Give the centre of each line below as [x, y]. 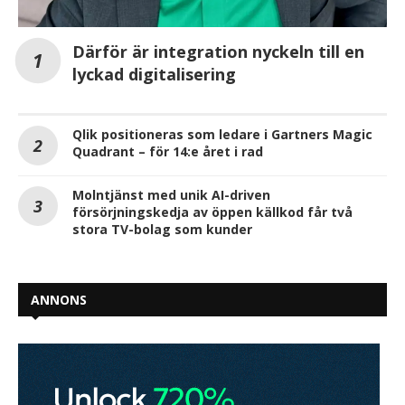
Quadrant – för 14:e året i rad [168, 151]
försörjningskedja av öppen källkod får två [212, 212]
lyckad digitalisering [154, 74]
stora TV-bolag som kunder [162, 229]
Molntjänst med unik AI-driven [171, 194]
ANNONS [59, 299]
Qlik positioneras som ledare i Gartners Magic [222, 134]
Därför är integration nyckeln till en [218, 51]
